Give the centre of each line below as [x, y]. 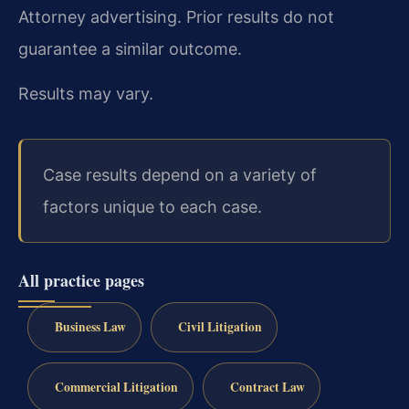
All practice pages [81, 281]
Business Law [90, 327]
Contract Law [267, 388]
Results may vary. [86, 94]
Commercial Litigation [116, 388]
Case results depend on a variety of [180, 175]
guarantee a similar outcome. [130, 48]
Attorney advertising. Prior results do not [176, 16]
